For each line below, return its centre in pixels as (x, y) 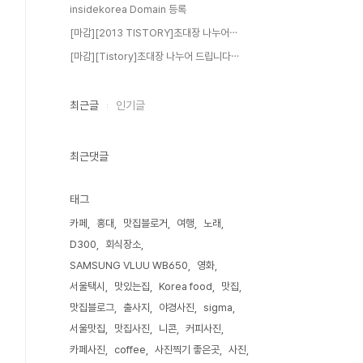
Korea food (186, 286)
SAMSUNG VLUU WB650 (129, 265)
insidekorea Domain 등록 (128, 9)
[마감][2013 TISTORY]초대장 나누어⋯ (154, 33)
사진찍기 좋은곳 (187, 350)
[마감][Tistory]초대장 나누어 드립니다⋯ (154, 56)
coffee (130, 350)
